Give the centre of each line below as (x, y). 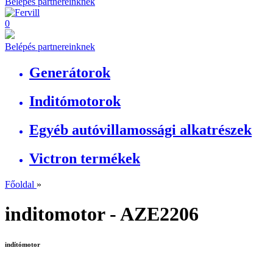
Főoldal (19, 184)
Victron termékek (85, 158)
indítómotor (23, 244)
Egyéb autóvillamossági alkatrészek (140, 129)
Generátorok (70, 72)
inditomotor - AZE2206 (102, 214)
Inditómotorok (75, 101)
